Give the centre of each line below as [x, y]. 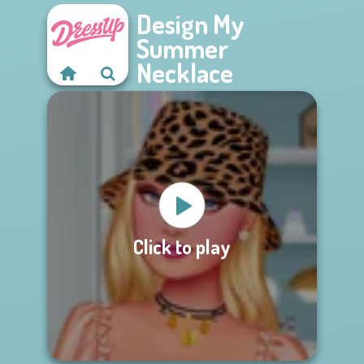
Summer [182, 48]
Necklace [185, 73]
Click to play [182, 246]
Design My [191, 24]
